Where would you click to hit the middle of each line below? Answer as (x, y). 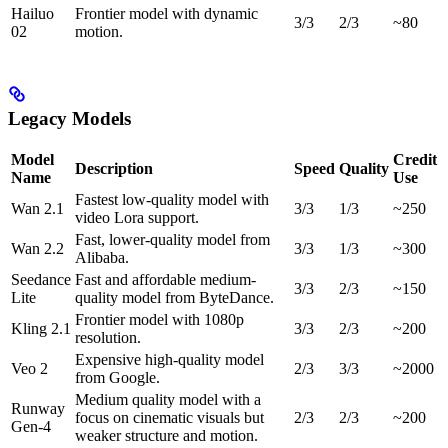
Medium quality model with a (168, 400)
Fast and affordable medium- (165, 280)
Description (114, 169)
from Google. (117, 378)
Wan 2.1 (37, 209)
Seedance (41, 280)
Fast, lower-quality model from (172, 240)
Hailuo (32, 13)
